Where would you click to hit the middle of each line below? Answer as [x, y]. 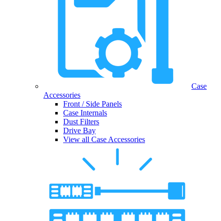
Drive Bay [79, 131]
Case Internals [85, 113]
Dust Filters [81, 122]
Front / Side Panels [92, 104]
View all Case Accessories [104, 140]
